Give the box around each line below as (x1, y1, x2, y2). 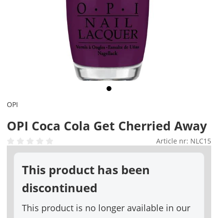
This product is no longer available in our (22, 201, 190, 214)
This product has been (22, 161, 150, 178)
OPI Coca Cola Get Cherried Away (7, 117, 207, 134)
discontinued (22, 179, 97, 196)
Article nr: (156, 136, 190, 145)
